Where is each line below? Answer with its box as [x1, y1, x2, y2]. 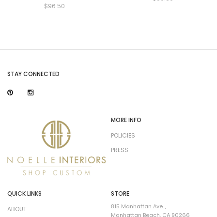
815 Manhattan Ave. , [111, 202, 166, 210]
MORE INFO [111, 116, 141, 124]
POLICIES [111, 131, 135, 140]
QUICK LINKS [7, 189, 42, 198]
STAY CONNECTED [7, 70, 60, 78]
